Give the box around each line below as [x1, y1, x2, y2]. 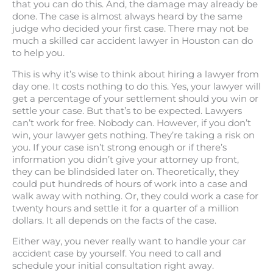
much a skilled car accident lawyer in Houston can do [12, 35, 253, 47]
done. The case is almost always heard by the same [12, 11, 243, 23]
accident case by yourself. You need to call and [12, 248, 221, 260]
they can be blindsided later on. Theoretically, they [12, 166, 239, 177]
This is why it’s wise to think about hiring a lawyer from [12, 68, 259, 80]
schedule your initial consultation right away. [12, 260, 214, 272]
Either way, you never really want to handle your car [12, 236, 246, 247]
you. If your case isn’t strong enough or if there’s [12, 141, 227, 153]
